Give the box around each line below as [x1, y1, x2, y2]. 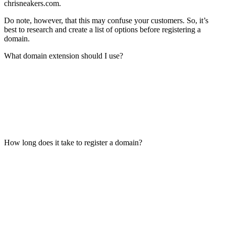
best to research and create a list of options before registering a [4, 25, 201, 34]
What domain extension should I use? [4, 51, 123, 60]
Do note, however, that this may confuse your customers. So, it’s [4, 16, 208, 25]
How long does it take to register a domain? [4, 138, 142, 147]
